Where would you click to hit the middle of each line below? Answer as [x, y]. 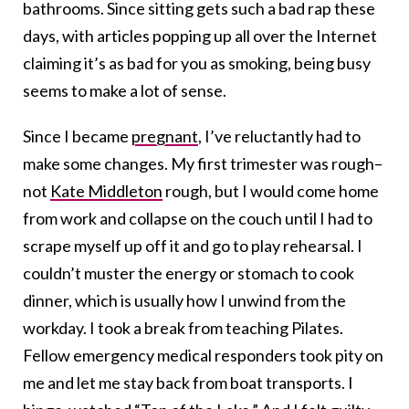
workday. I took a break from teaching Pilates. [183, 328]
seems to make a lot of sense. [125, 91]
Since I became [77, 136]
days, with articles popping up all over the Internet [200, 36]
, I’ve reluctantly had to [279, 136]
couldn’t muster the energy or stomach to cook [189, 273]
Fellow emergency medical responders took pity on [203, 356]
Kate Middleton [106, 191]
